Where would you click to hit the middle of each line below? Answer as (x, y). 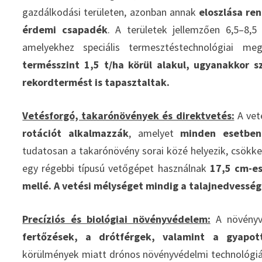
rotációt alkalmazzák (76, 133)
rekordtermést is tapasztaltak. (96, 82)
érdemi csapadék (65, 29)
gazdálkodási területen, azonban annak (111, 12)
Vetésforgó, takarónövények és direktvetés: (128, 115)
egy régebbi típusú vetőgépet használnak (116, 168)
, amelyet (155, 133)
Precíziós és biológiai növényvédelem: (116, 219)
